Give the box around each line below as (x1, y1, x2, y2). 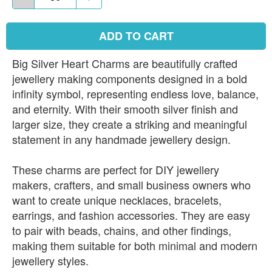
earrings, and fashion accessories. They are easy (12, 206, 250, 223)
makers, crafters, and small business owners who (12, 176, 251, 192)
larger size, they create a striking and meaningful (12, 115, 247, 132)
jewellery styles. (12, 252, 89, 268)
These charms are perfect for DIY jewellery (12, 161, 219, 177)
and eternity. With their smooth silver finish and (12, 100, 238, 117)
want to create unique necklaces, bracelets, (12, 191, 222, 208)
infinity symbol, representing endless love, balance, (12, 85, 259, 101)
